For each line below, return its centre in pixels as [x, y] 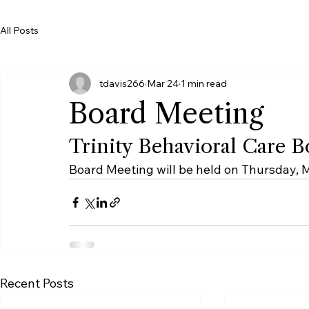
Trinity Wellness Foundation [103, 13]
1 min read [204, 120]
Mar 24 [163, 120]
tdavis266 [122, 120]
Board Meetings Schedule [101, 5]
